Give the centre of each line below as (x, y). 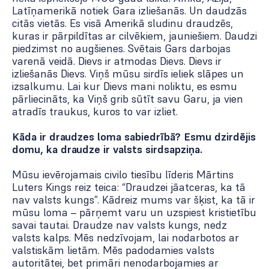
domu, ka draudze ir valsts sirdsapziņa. (107, 150)
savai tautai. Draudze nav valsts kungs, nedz (119, 225)
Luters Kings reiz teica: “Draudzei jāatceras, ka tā (129, 187)
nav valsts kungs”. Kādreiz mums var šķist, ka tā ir (134, 200)
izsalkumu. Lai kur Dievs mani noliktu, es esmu (125, 86)
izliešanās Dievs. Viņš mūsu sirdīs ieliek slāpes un (128, 74)
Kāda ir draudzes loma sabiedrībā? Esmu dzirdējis (134, 137)
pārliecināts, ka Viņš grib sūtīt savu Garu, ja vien (128, 99)
